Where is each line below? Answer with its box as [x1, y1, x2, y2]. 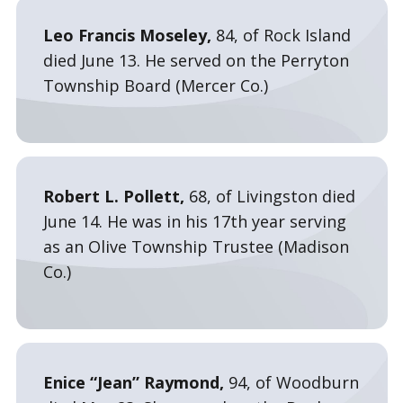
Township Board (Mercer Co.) [42, 75, 268, 96]
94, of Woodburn [228, 372, 359, 393]
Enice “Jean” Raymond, [42, 372, 228, 393]
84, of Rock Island [215, 24, 351, 46]
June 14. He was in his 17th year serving [42, 210, 346, 232]
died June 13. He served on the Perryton [42, 49, 349, 71]
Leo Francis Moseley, [42, 24, 216, 46]
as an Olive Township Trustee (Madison [42, 236, 349, 257]
